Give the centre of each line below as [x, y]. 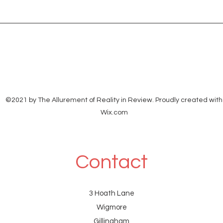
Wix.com [114, 113]
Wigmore [111, 208]
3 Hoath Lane [111, 194]
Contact [111, 162]
